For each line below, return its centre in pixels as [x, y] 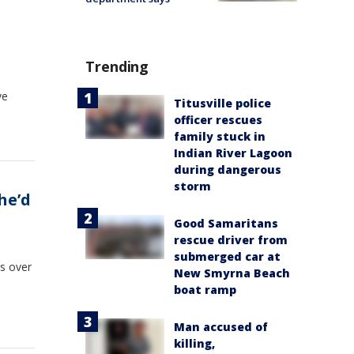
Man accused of [221, 326]
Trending [117, 66]
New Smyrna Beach [232, 273]
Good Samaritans [226, 223]
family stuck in [220, 136]
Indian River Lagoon [233, 153]
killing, [194, 343]
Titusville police [222, 103]
